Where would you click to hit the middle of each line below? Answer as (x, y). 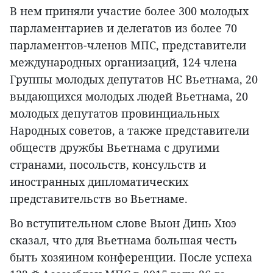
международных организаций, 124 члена (123, 62)
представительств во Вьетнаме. (99, 198)
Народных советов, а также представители (129, 130)
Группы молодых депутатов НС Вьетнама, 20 (134, 79)
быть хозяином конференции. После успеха (131, 257)
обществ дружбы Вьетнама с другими (115, 147)
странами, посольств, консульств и (108, 164)
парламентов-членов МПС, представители (128, 45)
